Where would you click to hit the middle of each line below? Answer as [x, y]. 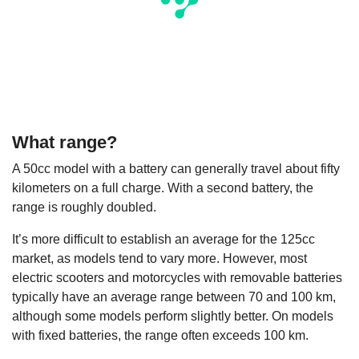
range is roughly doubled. [84, 207]
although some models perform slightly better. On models [173, 316]
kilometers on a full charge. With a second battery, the [163, 188]
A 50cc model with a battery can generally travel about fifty [176, 168]
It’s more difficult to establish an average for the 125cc [163, 239]
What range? [65, 142]
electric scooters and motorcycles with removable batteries [177, 277]
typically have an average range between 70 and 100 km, [174, 296]
